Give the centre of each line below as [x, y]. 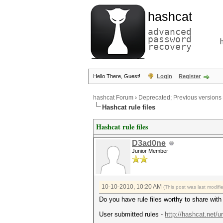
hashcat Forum [113, 98]
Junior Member [150, 151]
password [170, 39]
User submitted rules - [132, 214]
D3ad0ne [149, 143]
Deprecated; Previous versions [180, 98]
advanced [170, 32]
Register [190, 76]
